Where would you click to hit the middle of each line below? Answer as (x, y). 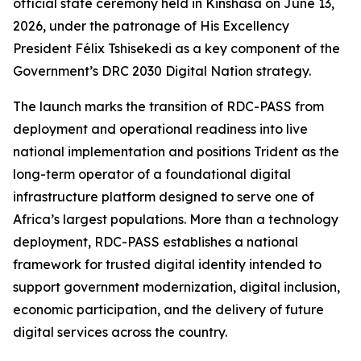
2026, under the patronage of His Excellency (151, 26)
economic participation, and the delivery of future (168, 310)
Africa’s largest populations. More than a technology (176, 220)
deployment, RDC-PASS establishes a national (156, 242)
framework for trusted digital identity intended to (167, 265)
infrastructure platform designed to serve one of (164, 197)
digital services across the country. (120, 332)
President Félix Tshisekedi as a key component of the (176, 49)
